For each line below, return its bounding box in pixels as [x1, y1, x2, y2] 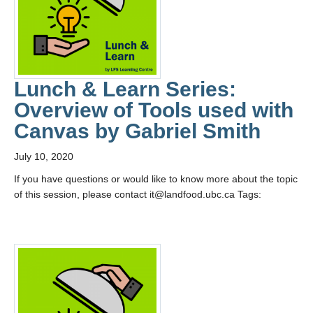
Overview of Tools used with [14, 99, 293, 122]
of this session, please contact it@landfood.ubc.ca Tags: [14, 189, 261, 200]
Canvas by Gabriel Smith [14, 119, 261, 143]
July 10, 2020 [14, 151, 73, 162]
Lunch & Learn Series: [14, 78, 236, 101]
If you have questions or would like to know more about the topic [14, 173, 298, 184]
